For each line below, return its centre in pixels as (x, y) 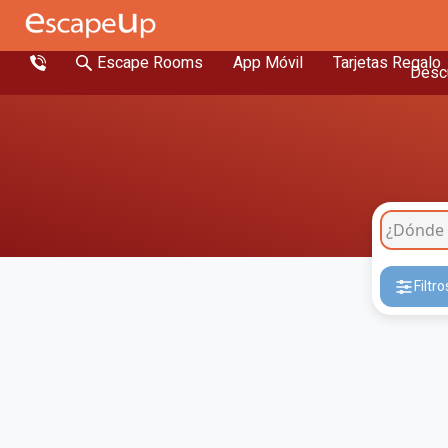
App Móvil (268, 63)
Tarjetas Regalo (387, 63)
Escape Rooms (150, 63)
